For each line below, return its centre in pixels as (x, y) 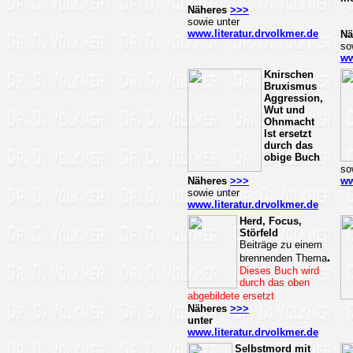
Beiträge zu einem (281, 245)
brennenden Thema (283, 258)
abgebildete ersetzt (231, 296)
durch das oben (275, 282)
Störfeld (259, 233)
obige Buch (292, 157)
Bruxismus (290, 86)
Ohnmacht (289, 122)
